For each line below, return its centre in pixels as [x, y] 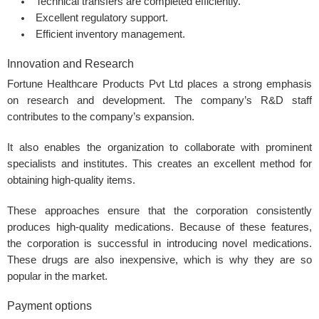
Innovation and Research [70, 64]
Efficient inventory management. [110, 35]
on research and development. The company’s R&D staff [159, 101]
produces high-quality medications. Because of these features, [159, 228]
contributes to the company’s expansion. [101, 117]
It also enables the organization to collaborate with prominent [159, 148]
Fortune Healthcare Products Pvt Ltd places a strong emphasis [159, 84]
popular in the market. [57, 277]
